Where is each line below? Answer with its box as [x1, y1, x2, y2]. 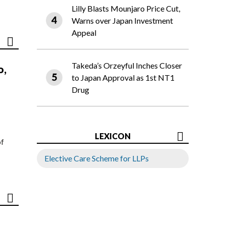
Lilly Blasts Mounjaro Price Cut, [72, 4, 180, 14]
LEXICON [95, 131, 131, 141]
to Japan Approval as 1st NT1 [72, 73, 175, 83]
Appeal [72, 28, 96, 38]
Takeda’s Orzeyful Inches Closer [72, 61, 182, 71]
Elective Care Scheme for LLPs [44, 153, 149, 163]
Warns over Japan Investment [72, 16, 173, 26]
